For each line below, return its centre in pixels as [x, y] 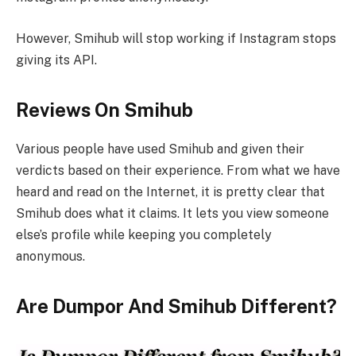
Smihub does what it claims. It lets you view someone [172, 213]
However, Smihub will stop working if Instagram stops [176, 38]
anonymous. [50, 256]
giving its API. [56, 60]
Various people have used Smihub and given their [160, 149]
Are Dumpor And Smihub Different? [176, 306]
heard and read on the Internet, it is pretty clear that [170, 192]
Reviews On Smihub [104, 109]
